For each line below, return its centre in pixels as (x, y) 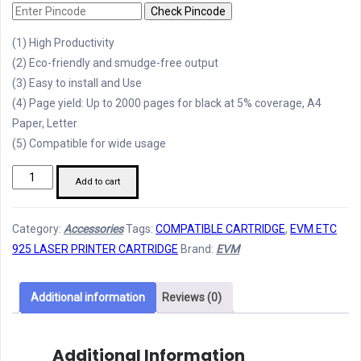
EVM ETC (313, 228)
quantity (32, 274)
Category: (38, 228)
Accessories (93, 228)
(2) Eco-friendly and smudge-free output (115, 62)
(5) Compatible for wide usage (89, 143)
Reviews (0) (192, 297)
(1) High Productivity (63, 42)
